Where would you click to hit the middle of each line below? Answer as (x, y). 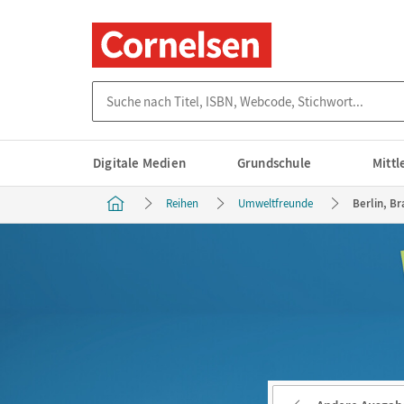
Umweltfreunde (275, 203)
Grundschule (274, 163)
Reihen (182, 203)
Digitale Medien (139, 163)
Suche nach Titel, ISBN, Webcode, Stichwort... (223, 90)
